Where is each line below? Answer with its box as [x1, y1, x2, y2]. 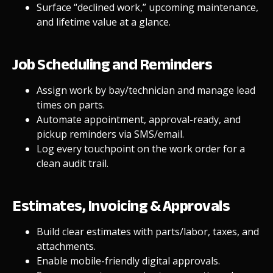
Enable [37, 253, 70, 268]
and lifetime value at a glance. [37, 15, 171, 29]
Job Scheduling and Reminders [12, 49, 212, 79]
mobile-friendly [70, 253, 140, 268]
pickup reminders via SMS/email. [37, 127, 184, 141]
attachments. [37, 239, 96, 253]
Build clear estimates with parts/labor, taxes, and [37, 224, 259, 238]
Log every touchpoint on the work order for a [37, 141, 245, 155]
